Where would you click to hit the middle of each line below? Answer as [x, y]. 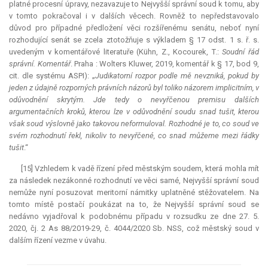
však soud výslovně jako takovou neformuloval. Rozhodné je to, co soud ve [134, 124]
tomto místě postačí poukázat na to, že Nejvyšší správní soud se [134, 205]
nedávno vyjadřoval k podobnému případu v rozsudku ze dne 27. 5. [134, 217]
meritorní [112, 193]
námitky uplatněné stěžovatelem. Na [193, 193]
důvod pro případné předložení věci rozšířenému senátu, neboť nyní [134, 28]
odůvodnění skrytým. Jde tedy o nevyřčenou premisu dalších [134, 100]
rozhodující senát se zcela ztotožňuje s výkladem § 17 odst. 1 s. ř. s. [134, 40]
